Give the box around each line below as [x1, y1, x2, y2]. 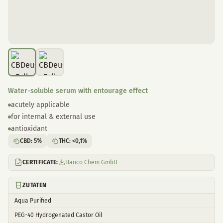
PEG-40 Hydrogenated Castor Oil [14, 212, 103, 219]
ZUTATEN [22, 182, 47, 189]
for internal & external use [11, 112, 96, 121]
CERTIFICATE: [22, 159, 58, 166]
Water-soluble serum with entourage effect [8, 87, 148, 95]
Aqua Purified [14, 197, 51, 204]
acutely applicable [11, 101, 70, 109]
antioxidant [11, 124, 47, 133]
